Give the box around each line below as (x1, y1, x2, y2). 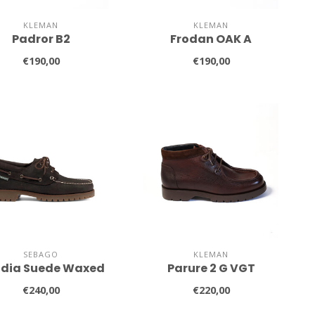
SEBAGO (23, 249, 59, 260)
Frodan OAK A (170, 31, 252, 48)
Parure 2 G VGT (167, 260, 255, 277)
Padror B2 (11, 31, 70, 48)
